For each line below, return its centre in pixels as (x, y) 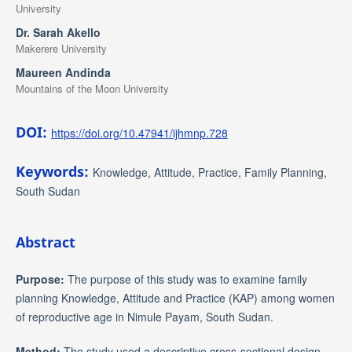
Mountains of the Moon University (92, 88)
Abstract (45, 242)
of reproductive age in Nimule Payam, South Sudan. (144, 316)
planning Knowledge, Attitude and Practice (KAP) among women (175, 297)
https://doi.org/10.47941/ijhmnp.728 (139, 132)
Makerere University (61, 48)
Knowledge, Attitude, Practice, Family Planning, (209, 172)
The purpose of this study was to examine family (187, 279)
